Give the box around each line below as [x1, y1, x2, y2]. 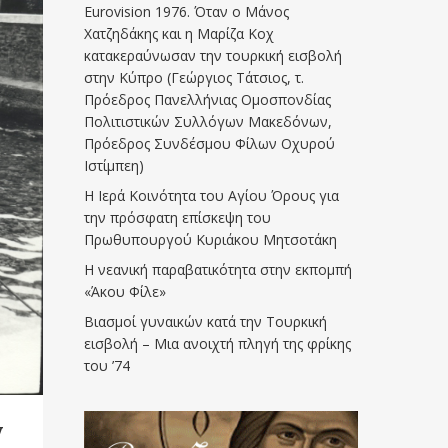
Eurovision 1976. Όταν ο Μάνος [84, 2, 290, 21]
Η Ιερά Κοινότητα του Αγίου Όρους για [84, 186, 340, 205]
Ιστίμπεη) [84, 156, 145, 175]
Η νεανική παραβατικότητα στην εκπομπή [84, 260, 353, 279]
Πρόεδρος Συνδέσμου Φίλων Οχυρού [84, 134, 336, 153]
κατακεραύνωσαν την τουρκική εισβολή [84, 46, 343, 65]
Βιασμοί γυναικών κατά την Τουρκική [84, 312, 328, 331]
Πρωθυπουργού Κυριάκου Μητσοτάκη [84, 230, 338, 249]
